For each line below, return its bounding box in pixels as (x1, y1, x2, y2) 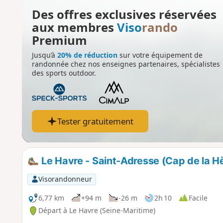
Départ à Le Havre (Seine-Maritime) (38, 206, 155, 216)
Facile (188, 193, 208, 203)
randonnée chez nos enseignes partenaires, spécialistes (31, 59, 220, 69)
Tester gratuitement (57, 115, 133, 127)
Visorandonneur (38, 174, 92, 184)
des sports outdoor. (31, 68, 96, 78)
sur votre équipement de (117, 50, 203, 60)
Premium (31, 31, 87, 48)
